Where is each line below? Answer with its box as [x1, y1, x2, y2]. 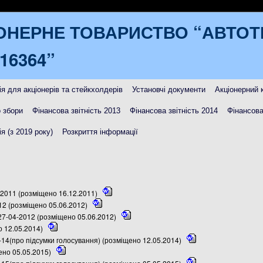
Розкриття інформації [62, 127, 138, 136]
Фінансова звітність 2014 [130, 106, 218, 115]
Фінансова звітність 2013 [32, 106, 120, 115]
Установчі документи [132, 85, 205, 94]
